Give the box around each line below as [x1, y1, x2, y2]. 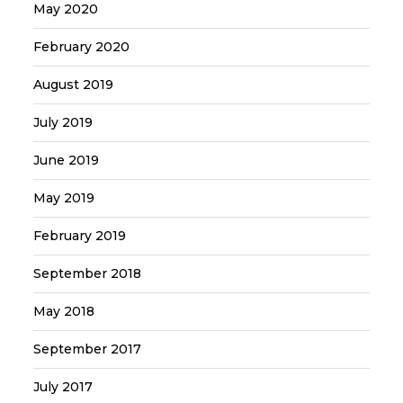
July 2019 [33, 114, 94, 131]
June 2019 [33, 152, 100, 169]
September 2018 [33, 265, 142, 282]
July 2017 [33, 379, 94, 396]
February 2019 [33, 228, 127, 245]
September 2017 [33, 341, 142, 358]
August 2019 [33, 76, 114, 94]
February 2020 [33, 39, 130, 56]
